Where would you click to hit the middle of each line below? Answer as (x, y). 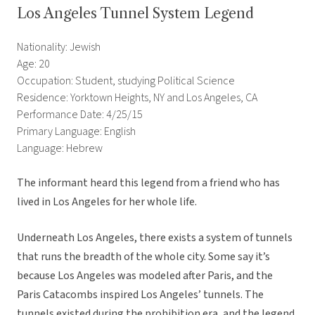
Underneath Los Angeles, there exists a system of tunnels (155, 238)
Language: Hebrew (60, 149)
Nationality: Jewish (59, 47)
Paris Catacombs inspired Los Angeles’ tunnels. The (140, 295)
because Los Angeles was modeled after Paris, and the (145, 276)
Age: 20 (33, 64)
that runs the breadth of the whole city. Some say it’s (143, 257)
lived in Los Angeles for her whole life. (107, 202)
